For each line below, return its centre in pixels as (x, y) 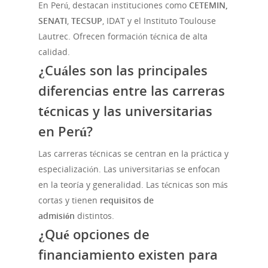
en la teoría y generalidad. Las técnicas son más (133, 185)
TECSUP (87, 21)
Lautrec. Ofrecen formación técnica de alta (123, 36)
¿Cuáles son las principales (123, 70)
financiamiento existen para (128, 255)
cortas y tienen (69, 200)
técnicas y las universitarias (125, 111)
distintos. (95, 216)
